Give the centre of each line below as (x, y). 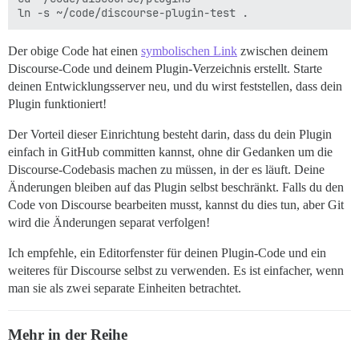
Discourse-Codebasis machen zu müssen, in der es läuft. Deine (166, 170)
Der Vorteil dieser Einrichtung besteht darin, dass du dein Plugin (170, 135)
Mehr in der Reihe (68, 335)
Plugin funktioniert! (57, 104)
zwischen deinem (282, 51)
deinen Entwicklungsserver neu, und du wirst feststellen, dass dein (175, 87)
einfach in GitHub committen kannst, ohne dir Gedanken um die (170, 152)
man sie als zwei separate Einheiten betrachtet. (125, 288)
